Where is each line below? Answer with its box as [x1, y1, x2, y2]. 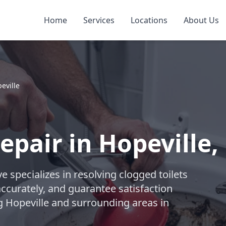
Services [83, 15, 115, 26]
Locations [130, 15, 167, 26]
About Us [183, 15, 219, 26]
